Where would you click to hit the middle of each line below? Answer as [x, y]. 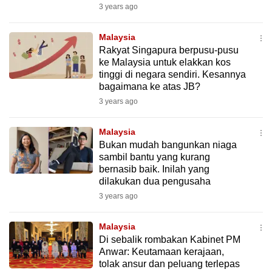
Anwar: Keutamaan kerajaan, [161, 252]
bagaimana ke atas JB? [151, 87]
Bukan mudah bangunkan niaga [168, 145]
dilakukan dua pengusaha [156, 181]
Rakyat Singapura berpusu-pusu [168, 50]
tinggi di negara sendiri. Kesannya [172, 74]
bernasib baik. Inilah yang [154, 169]
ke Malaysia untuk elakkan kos [165, 62]
